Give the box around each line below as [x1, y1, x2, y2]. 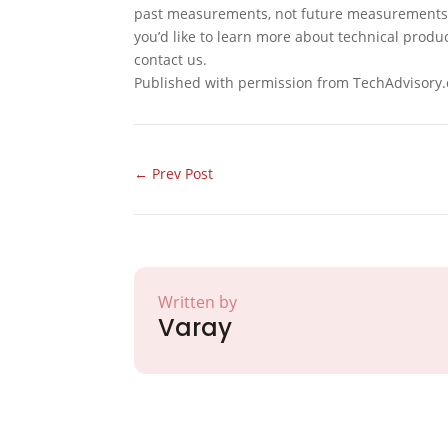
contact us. [134, 50, 208, 70]
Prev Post [152, 163, 214, 183]
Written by [158, 290, 238, 313]
